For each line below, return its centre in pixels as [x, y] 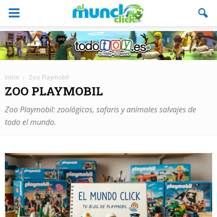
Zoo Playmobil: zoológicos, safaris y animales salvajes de [101, 109]
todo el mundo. [31, 122]
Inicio [12, 77]
